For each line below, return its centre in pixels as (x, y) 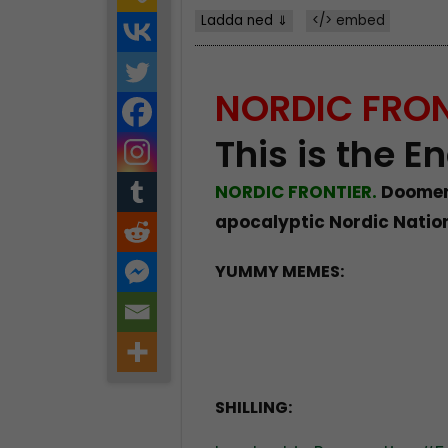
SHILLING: (254, 408)
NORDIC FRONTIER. (296, 192)
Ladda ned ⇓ (244, 20)
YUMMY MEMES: (280, 272)
